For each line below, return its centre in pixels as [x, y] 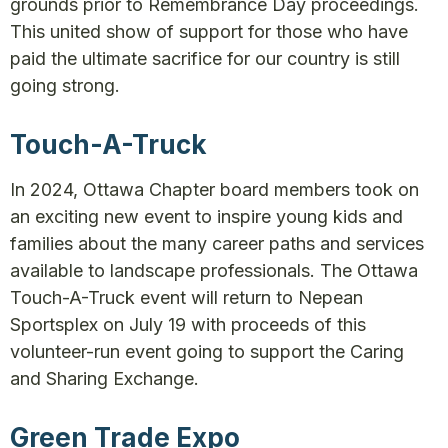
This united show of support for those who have [209, 31]
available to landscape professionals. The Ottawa [214, 270]
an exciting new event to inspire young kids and [206, 216]
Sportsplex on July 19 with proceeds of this [188, 324]
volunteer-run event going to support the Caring [207, 351]
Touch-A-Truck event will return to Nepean [186, 297]
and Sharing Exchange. [107, 378]
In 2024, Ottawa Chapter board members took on [214, 189]
